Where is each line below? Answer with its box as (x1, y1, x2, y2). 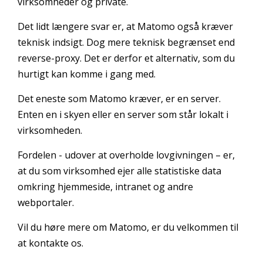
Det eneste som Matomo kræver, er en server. (18, 92, 221, 106)
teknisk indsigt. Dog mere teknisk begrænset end (18, 36, 235, 49)
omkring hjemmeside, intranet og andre (18, 180, 193, 194)
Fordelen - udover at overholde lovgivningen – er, (18, 149, 235, 162)
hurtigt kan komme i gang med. (18, 68, 156, 81)
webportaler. (18, 196, 74, 210)
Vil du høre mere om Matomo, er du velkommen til (18, 221, 238, 234)
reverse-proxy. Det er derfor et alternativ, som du (18, 52, 235, 65)
